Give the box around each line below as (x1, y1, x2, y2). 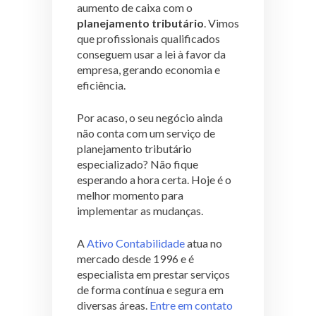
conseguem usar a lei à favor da (77, 47, 226, 61)
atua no (185, 236, 222, 250)
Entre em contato (150, 298, 233, 312)
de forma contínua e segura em (77, 283, 224, 297)
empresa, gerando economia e (77, 63, 220, 77)
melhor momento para (77, 188, 183, 202)
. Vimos (204, 16, 239, 30)
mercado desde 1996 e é (77, 252, 194, 266)
